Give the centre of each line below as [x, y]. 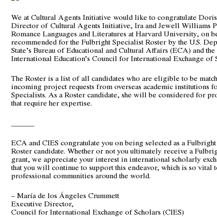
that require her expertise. [52, 103]
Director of [31, 25]
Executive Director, [42, 203]
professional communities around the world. [81, 175]
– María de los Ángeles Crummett [65, 195]
